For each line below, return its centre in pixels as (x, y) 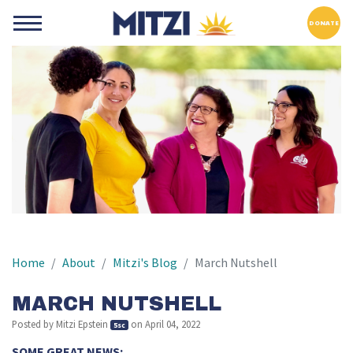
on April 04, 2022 (164, 325)
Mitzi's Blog (145, 263)
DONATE (323, 22)
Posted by (34, 325)
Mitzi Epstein (82, 325)
